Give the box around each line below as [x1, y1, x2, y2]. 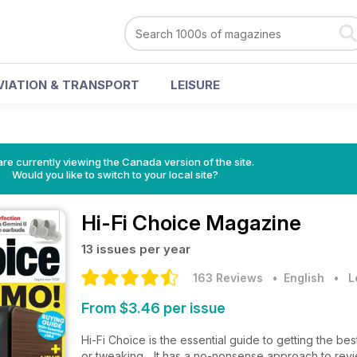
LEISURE [171, 77, 220, 92]
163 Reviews [193, 271, 263, 284]
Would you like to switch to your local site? [11, 168, 218, 181]
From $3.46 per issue [81, 300, 226, 316]
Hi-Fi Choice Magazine [81, 210, 301, 235]
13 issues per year [81, 241, 190, 257]
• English [266, 271, 324, 284]
